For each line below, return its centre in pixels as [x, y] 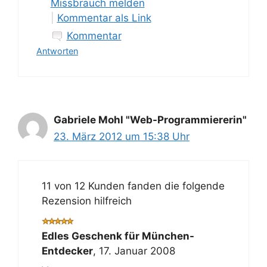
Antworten [57, 51]
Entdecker [67, 251]
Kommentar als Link [104, 18]
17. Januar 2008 [137, 251]
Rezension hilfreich [86, 201]
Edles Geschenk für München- [118, 236]
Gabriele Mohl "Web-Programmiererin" [150, 119]
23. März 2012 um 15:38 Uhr [122, 136]
